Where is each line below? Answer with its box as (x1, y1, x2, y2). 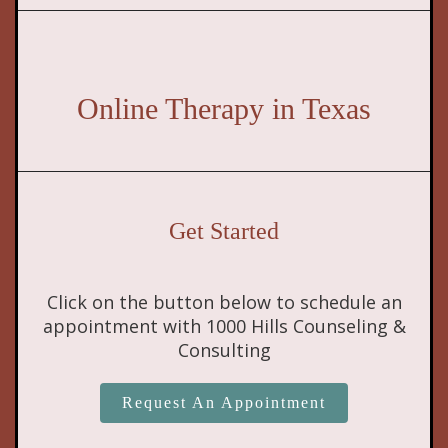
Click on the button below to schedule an (46, 290, 402, 315)
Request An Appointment (122, 393, 326, 411)
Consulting (177, 338, 271, 363)
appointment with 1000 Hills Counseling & (42, 314, 406, 339)
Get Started (169, 218, 279, 245)
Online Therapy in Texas (77, 92, 371, 126)
